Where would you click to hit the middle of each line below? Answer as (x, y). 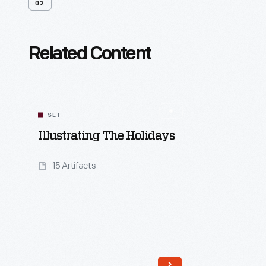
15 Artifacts (74, 166)
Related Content (90, 55)
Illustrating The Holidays (106, 136)
